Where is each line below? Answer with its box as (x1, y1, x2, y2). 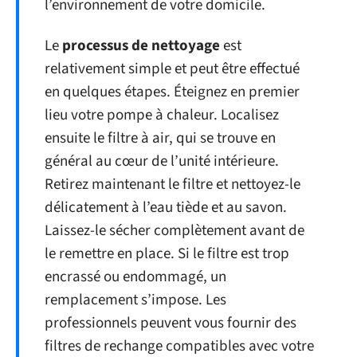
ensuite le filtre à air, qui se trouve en (45, 127, 276, 150)
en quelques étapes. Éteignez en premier (45, 81, 300, 104)
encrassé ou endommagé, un (45, 266, 226, 288)
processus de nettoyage (62, 35, 220, 57)
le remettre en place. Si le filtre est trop (45, 243, 289, 265)
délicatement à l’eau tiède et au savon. (45, 197, 287, 219)
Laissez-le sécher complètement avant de (45, 220, 304, 242)
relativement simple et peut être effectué (45, 58, 300, 80)
